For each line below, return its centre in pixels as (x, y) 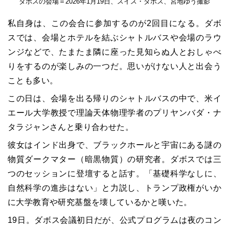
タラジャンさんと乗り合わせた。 (71, 127)
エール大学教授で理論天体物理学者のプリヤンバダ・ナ (114, 113)
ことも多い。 (33, 81)
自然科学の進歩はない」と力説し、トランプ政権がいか (114, 188)
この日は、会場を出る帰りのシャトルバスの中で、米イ (114, 99)
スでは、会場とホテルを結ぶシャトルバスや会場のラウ (114, 38)
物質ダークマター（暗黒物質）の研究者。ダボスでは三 (114, 159)
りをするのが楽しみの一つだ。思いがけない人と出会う (114, 66)
